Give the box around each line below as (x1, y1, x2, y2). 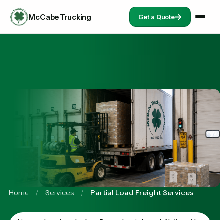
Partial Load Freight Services (90, 188, 193, 197)
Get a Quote (138, 13, 175, 21)
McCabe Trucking (28, 12, 91, 22)
